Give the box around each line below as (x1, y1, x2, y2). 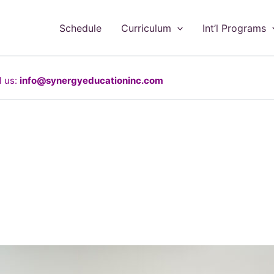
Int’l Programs (202, 21, 267, 34)
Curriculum (120, 21, 171, 34)
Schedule (59, 21, 102, 34)
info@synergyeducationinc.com (20, 75, 163, 86)
